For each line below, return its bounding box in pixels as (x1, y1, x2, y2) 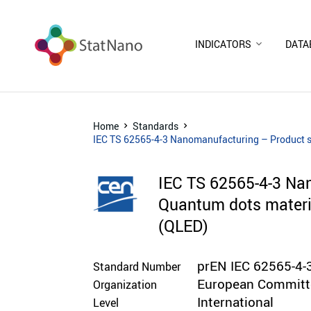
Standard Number (93, 258, 181, 274)
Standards (133, 119, 179, 133)
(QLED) (158, 215, 209, 237)
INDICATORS (195, 37, 251, 51)
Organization (93, 276, 158, 292)
